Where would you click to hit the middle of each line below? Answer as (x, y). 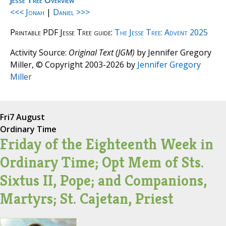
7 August (27, 117)
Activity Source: (39, 53)
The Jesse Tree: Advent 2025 (161, 33)
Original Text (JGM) (102, 53)
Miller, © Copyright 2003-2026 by (73, 65)
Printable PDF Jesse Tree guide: (62, 33)
